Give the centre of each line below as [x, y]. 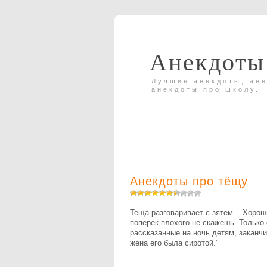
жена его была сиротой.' [173, 243]
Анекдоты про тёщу [189, 181]
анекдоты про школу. [206, 89]
